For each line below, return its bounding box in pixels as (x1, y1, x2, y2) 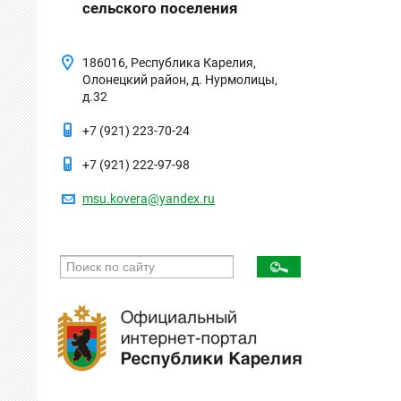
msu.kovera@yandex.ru (82, 192, 215, 207)
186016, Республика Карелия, (82, 55, 256, 70)
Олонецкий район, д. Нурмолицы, (82, 72, 277, 87)
